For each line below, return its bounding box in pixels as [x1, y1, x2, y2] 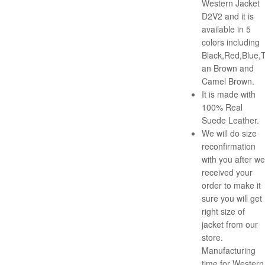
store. [202, 231, 223, 244]
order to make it [202, 179, 261, 192]
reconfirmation [202, 140, 256, 153]
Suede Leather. [202, 114, 259, 127]
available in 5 [202, 23, 251, 35]
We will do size [202, 127, 257, 140]
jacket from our [202, 218, 258, 231]
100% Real [202, 101, 243, 114]
